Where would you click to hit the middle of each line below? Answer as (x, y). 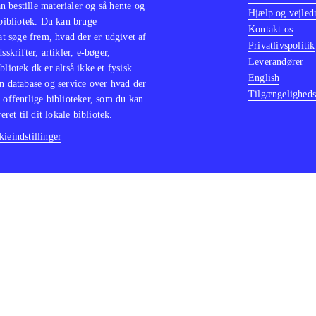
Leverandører (276, 62)
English (264, 78)
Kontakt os (271, 29)
